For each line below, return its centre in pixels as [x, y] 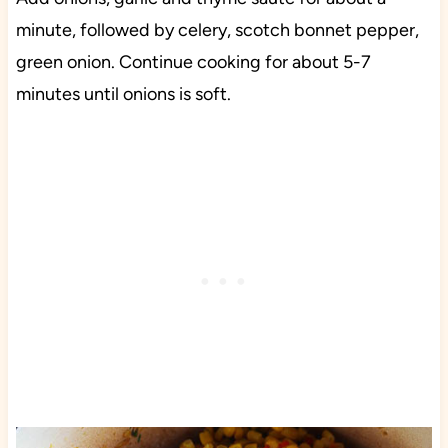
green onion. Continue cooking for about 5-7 [193, 62]
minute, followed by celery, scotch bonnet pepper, [217, 30]
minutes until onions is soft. [123, 94]
